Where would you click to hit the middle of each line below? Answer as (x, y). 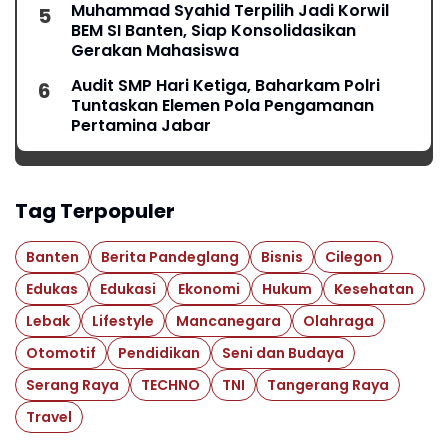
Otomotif (61, 352)
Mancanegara (228, 320)
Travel (49, 416)
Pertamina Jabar (141, 126)
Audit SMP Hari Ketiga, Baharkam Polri (225, 86)
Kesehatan (374, 288)
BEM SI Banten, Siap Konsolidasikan (213, 31)
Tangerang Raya (328, 384)
